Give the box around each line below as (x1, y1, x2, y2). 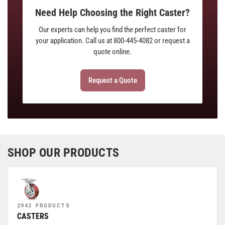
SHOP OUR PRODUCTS (8, 146, 120, 160)
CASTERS (17, 211, 49, 221)
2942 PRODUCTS (17, 202, 70, 209)
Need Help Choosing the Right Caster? (35, 7, 190, 19)
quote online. (93, 47, 132, 56)
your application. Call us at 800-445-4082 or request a (35, 36, 190, 45)
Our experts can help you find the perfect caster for (39, 25, 186, 34)
